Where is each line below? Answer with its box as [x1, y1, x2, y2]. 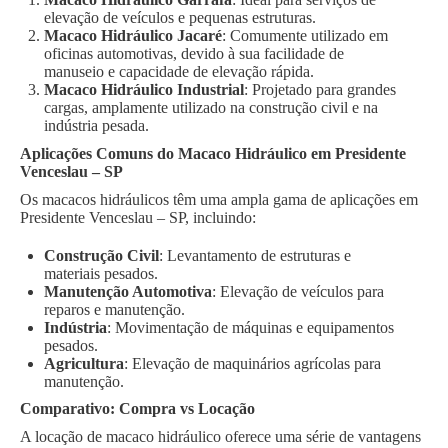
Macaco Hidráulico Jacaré [44, 27, 222, 45]
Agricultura [44, 354, 124, 372]
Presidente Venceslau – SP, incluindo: [20, 208, 256, 226]
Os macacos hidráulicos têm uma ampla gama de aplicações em [20, 190, 418, 208]
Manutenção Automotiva [44, 282, 212, 300]
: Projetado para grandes [244, 81, 396, 99]
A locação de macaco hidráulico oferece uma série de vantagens [20, 428, 421, 446]
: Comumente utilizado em [222, 27, 388, 45]
